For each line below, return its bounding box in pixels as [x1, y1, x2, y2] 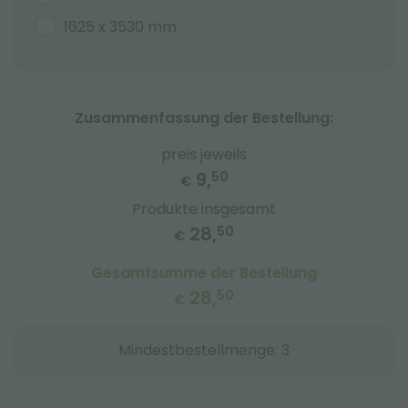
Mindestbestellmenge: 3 [118, 340, 290, 361]
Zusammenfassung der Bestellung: [75, 107, 333, 128]
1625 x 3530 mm [64, 16, 177, 37]
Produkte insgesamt [132, 199, 276, 219]
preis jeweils [161, 144, 247, 165]
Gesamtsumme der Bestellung [91, 262, 317, 283]
